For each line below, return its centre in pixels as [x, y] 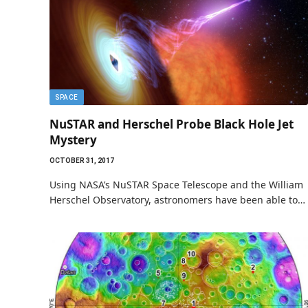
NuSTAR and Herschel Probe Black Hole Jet [172, 124]
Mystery [73, 140]
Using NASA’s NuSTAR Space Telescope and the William [176, 185]
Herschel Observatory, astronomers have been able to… [177, 200]
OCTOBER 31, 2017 [82, 161]
